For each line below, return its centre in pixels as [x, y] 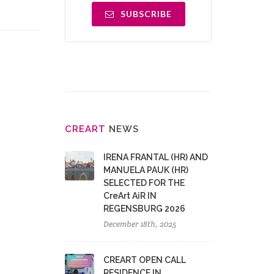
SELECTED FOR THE [144, 183]
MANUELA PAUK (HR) [146, 170]
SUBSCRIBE [145, 14]
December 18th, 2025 [140, 224]
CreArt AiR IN [130, 196]
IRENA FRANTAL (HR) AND [156, 157]
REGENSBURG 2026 [144, 209]
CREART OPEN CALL [145, 260]
